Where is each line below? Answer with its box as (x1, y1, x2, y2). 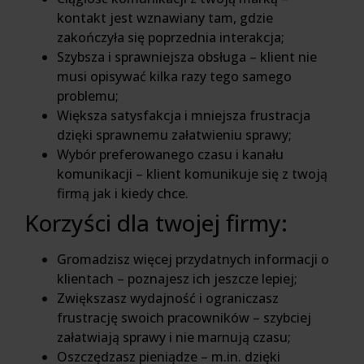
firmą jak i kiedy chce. (57, 184, 188, 202)
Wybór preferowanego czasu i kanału (57, 145, 284, 163)
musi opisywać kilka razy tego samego (57, 67, 292, 85)
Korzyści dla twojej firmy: (24, 206, 288, 238)
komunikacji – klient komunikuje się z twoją (57, 164, 327, 183)
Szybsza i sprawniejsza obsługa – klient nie (57, 47, 317, 66)
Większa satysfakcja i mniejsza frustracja (57, 106, 310, 124)
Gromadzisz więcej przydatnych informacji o (57, 249, 329, 268)
